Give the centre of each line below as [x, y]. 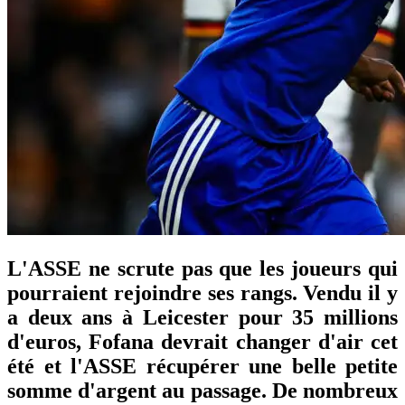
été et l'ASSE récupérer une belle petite [202, 366]
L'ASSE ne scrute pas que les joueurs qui [202, 268]
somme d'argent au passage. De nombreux [202, 390]
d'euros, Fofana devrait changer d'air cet [202, 341]
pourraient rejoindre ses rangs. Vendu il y [202, 292]
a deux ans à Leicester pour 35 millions [202, 317]
